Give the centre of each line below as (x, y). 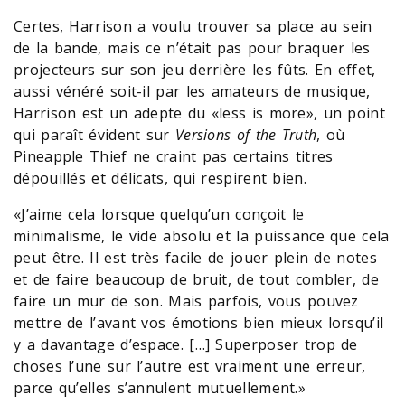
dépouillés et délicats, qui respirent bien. (160, 178)
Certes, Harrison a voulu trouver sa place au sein (193, 26)
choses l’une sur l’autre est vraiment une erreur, (190, 366)
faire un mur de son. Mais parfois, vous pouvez (186, 301)
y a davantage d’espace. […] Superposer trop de (186, 344)
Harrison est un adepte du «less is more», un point (199, 113)
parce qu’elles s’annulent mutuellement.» (160, 387)
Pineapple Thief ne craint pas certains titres (174, 156)
